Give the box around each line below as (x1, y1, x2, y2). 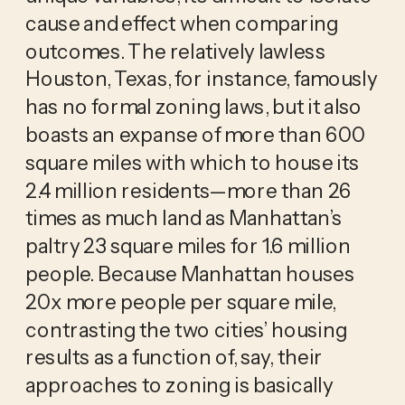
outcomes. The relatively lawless (24, 37, 325, 63)
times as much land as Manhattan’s (24, 204, 342, 231)
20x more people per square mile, (24, 288, 335, 315)
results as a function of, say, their (24, 344, 323, 370)
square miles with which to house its (24, 149, 360, 175)
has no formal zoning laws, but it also (24, 93, 363, 119)
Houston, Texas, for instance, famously (24, 65, 378, 91)
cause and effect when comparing (24, 10, 338, 36)
